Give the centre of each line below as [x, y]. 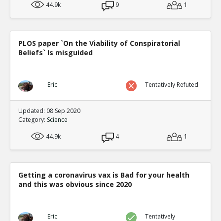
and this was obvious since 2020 [75, 184]
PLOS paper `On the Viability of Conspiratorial [99, 43]
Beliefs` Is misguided [55, 53]
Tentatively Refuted [172, 85]
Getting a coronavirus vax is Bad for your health [104, 175]
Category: [33, 120]
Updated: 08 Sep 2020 [49, 111]
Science [57, 120]
